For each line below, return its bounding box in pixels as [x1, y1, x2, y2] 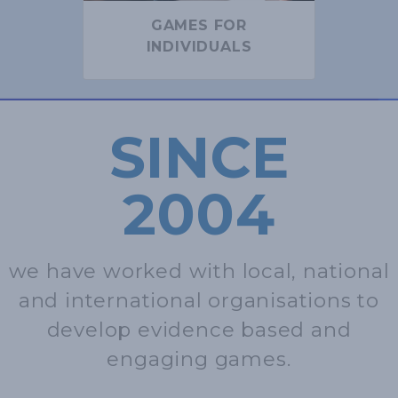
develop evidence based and [46, 317, 352, 343]
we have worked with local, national [8, 259, 390, 284]
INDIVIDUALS [146, 38, 252, 56]
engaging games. [107, 346, 291, 372]
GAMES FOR [150, 17, 248, 35]
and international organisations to [18, 288, 380, 314]
